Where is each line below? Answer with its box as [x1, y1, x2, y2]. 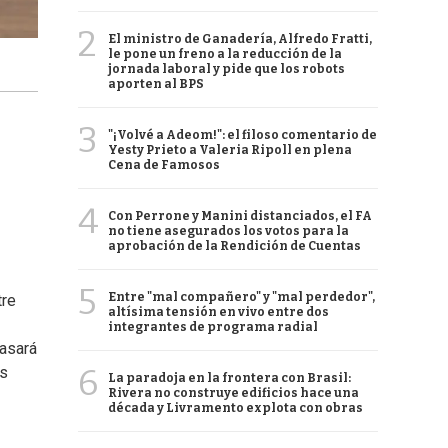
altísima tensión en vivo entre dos [108, 305, 329, 319]
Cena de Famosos [108, 158, 220, 172]
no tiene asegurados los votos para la [108, 224, 349, 238]
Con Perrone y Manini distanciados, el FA [108, 209, 372, 223]
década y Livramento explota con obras [108, 401, 363, 415]
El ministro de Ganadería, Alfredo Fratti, [108, 32, 372, 46]
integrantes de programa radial [108, 320, 318, 334]
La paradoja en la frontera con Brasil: [108, 371, 351, 385]
